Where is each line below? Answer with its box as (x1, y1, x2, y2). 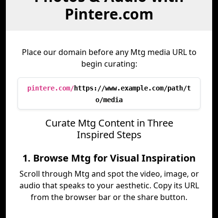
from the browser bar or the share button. (31, 192, 187, 202)
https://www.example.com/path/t (74, 84, 191, 92)
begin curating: (81, 58, 137, 69)
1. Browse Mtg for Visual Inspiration (22, 151, 196, 164)
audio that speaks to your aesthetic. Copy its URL (19, 180, 199, 191)
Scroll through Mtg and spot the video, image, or (19, 168, 199, 179)
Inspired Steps (76, 128, 142, 141)
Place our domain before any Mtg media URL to (21, 47, 197, 57)
